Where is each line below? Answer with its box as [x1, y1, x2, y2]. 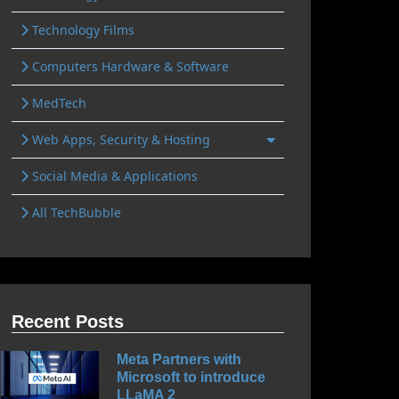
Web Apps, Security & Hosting [28, 131, 210, 148]
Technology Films [28, 21, 134, 38]
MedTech [28, 94, 86, 111]
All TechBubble [28, 204, 121, 221]
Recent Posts [12, 312, 124, 331]
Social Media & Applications [28, 167, 198, 184]
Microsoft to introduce [117, 370, 265, 385]
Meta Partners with [117, 352, 241, 367]
